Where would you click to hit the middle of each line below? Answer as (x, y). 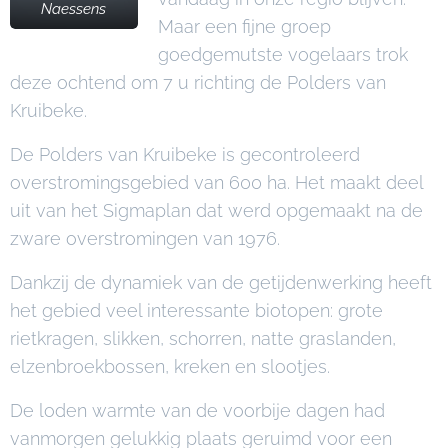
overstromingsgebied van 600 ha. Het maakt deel (216, 182)
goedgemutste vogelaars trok (282, 54)
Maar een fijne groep (244, 26)
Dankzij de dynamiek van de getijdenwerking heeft (221, 282)
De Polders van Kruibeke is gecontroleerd (185, 154)
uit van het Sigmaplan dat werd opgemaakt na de (216, 210)
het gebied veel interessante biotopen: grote (196, 310)
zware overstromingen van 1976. (145, 238)
